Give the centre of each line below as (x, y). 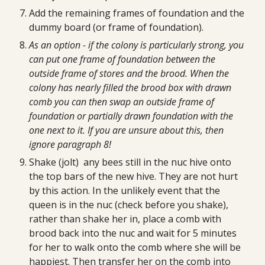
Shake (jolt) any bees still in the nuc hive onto (130, 162)
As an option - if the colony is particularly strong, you (137, 45)
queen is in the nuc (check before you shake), (129, 205)
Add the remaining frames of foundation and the (137, 13)
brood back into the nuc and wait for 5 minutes (133, 233)
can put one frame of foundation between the (122, 59)
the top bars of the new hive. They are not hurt (134, 176)
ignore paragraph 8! (70, 144)
